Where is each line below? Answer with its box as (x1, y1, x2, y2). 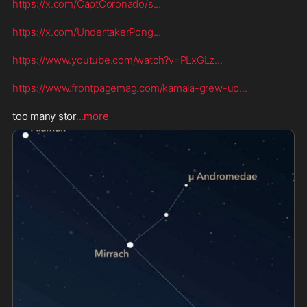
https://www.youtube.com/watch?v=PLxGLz (12, 53, 215, 66)
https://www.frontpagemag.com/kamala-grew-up (12, 82, 240, 95)
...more (76, 110, 109, 123)
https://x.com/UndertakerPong (12, 25, 153, 38)
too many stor (12, 110, 77, 123)
